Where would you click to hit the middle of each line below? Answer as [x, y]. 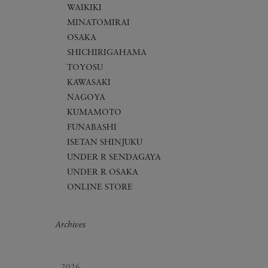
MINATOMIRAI [98, 23]
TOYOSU [85, 68]
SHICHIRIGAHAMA [107, 53]
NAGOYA [86, 98]
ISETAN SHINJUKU [105, 143]
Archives [70, 226]
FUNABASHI [92, 128]
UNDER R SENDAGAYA [114, 158]
